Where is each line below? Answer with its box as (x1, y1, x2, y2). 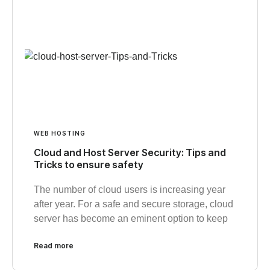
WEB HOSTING (34, 130, 86, 137)
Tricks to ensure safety (34, 159, 143, 171)
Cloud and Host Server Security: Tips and (34, 146, 226, 159)
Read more (34, 241, 74, 251)
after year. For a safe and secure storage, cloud (34, 199, 233, 210)
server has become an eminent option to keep (34, 213, 228, 224)
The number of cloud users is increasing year (34, 184, 225, 195)
